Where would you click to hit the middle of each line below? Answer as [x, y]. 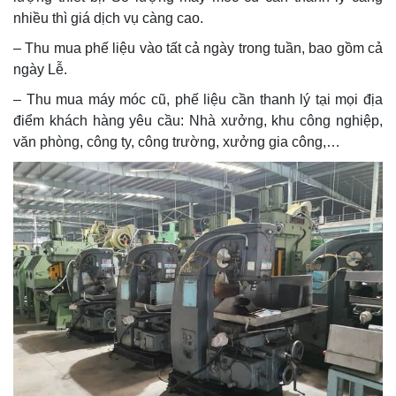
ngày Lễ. [40, 69]
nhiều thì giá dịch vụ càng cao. [108, 18]
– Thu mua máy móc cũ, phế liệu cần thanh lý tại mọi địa [198, 99]
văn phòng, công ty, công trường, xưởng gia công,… [177, 141]
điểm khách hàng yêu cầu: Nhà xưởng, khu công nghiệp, [198, 120]
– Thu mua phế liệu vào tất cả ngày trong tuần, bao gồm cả [198, 48]
